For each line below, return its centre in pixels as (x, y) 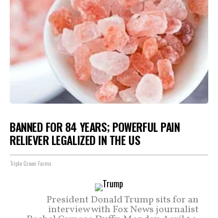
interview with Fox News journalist (123, 210)
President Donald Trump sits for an (122, 200)
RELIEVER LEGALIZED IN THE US (75, 140)
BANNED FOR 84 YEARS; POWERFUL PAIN (95, 127)
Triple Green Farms (31, 163)
